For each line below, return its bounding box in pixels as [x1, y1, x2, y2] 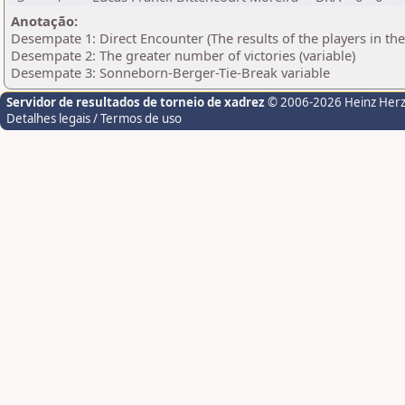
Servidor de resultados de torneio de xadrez [6, 94, 265, 110]
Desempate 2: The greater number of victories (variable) [11, 46, 355, 64]
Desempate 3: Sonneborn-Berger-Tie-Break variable [11, 63, 330, 81]
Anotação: [11, 12, 78, 30]
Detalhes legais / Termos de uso [6, 110, 182, 127]
